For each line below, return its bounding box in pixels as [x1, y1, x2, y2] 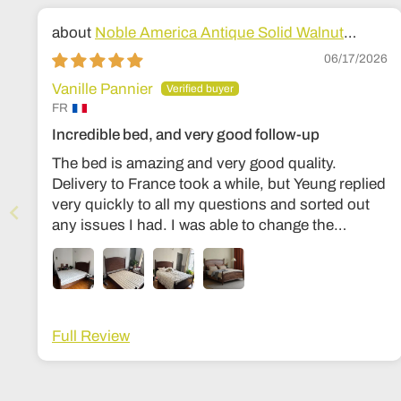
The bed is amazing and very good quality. [52, 154, 337, 172]
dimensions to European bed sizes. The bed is [52, 236, 297, 254]
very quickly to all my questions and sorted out [52, 195, 370, 213]
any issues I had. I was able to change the [52, 216, 334, 234]
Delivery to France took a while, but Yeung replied [52, 175, 386, 192]
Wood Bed [52, 45, 124, 63]
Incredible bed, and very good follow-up [52, 125, 320, 143]
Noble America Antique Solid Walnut [95, 24, 344, 42]
